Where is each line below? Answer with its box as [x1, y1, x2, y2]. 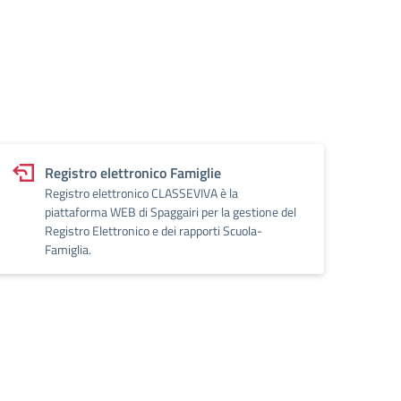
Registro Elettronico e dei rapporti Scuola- [45, 221, 262, 240]
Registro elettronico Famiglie [45, 162, 221, 183]
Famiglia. [45, 240, 91, 259]
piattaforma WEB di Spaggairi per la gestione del [45, 202, 296, 221]
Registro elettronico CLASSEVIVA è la [45, 183, 238, 202]
